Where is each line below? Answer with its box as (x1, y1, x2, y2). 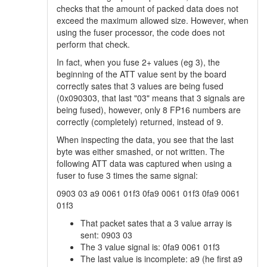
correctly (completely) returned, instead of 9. (57, 116, 223, 128)
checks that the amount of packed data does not (57, 2, 238, 14)
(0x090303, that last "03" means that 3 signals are (57, 92, 245, 104)
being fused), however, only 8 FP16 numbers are (57, 104, 241, 116)
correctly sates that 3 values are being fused (57, 80, 223, 92)
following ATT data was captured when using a (57, 157, 232, 169)
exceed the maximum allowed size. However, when (57, 14, 249, 26)
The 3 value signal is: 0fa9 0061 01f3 (80, 241, 220, 253)
